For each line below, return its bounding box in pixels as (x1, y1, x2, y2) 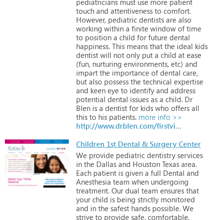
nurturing (90, 58, 122, 69)
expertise (172, 76, 203, 86)
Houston (131, 159, 160, 169)
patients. (107, 111, 137, 122)
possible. (150, 203, 181, 213)
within (102, 23, 124, 33)
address (168, 85, 195, 95)
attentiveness (109, 5, 153, 16)
